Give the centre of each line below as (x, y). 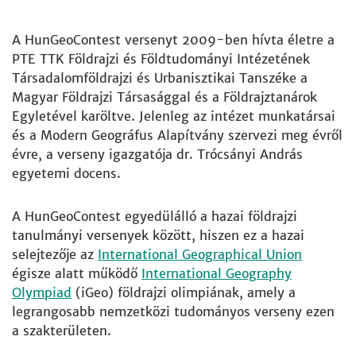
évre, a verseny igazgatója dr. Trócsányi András (157, 154)
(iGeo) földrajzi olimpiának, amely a (184, 292)
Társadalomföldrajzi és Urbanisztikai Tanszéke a (160, 78)
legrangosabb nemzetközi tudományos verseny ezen (173, 311)
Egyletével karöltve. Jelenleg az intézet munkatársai (174, 116)
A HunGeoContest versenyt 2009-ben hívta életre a (173, 40)
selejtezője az (55, 254)
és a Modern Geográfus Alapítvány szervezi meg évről (177, 135)
